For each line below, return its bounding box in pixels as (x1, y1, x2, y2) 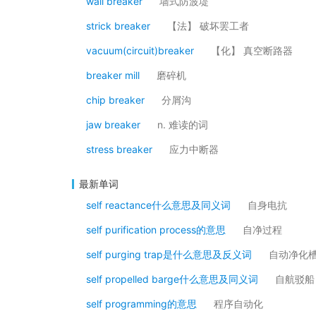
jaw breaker (86, 119, 140, 130)
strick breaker (86, 20, 150, 32)
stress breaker (86, 143, 152, 155)
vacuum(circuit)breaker (86, 44, 194, 56)
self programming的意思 (86, 298, 197, 310)
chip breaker (86, 94, 145, 106)
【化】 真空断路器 (211, 44, 293, 56)
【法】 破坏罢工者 (167, 20, 249, 32)
